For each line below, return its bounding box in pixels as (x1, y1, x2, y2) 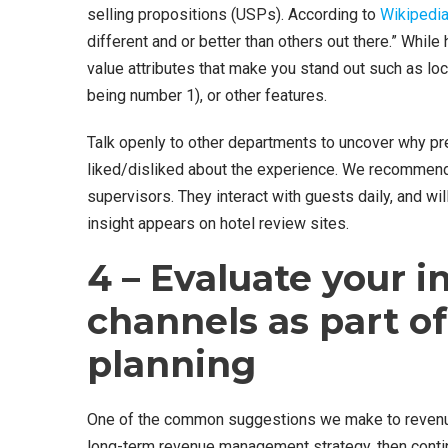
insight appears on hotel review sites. (87, 213, 349, 233)
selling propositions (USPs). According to (87, 4, 380, 24)
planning (87, 341, 256, 386)
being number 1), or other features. (87, 85, 327, 105)
